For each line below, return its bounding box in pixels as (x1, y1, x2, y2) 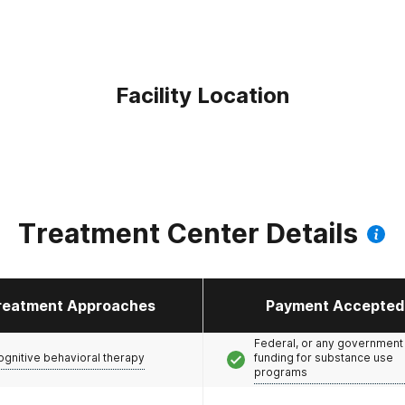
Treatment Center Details (18, 217, 358, 250)
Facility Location (116, 82, 289, 108)
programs (253, 364, 307, 379)
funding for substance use (253, 350, 393, 364)
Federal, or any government (253, 335, 403, 350)
